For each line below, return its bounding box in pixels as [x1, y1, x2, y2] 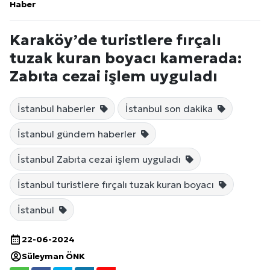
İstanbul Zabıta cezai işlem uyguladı [17, 152, 183, 165]
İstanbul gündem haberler [17, 127, 139, 140]
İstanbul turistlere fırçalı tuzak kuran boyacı [17, 178, 216, 190]
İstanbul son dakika [125, 102, 215, 115]
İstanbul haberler [17, 102, 98, 115]
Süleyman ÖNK [22, 250, 85, 262]
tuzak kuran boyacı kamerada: [10, 48, 242, 67]
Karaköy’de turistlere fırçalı [10, 30, 221, 49]
